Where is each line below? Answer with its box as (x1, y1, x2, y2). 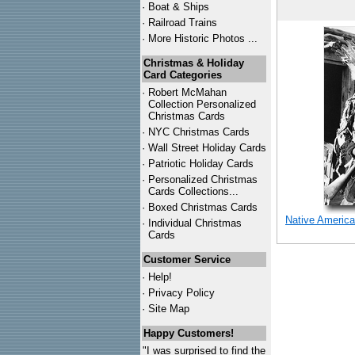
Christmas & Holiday (143, 57, 244, 69)
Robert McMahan (148, 86, 227, 98)
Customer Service (143, 254, 231, 265)
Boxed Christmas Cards (148, 201, 258, 213)
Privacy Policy (148, 287, 215, 299)
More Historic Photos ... (148, 32, 258, 44)
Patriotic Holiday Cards (148, 158, 254, 170)
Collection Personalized (148, 98, 256, 110)
